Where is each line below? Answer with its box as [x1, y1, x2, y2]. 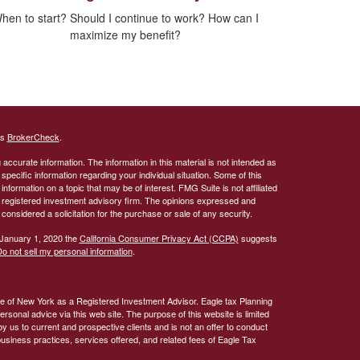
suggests [238, 231, 277, 245]
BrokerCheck [6, 130, 59, 144]
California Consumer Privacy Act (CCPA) [79, 231, 239, 245]
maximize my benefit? [70, 27, 181, 43]
